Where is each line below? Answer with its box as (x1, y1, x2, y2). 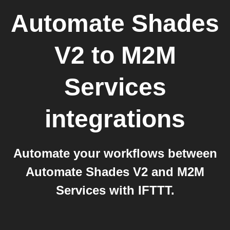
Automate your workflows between (13, 146, 217, 160)
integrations (45, 105, 185, 132)
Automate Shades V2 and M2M (26, 165, 204, 179)
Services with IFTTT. (55, 183, 175, 197)
